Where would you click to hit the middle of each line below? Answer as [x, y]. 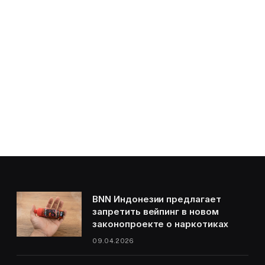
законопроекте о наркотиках [161, 224]
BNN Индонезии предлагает [157, 199]
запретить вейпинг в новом [156, 212]
